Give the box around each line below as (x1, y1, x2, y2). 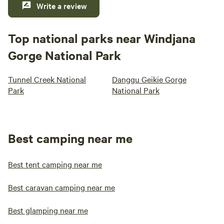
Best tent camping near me (8, 158, 102, 169)
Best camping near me (8, 130, 132, 146)
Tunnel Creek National (8, 73, 86, 84)
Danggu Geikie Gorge (112, 73, 186, 84)
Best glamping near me (8, 204, 88, 215)
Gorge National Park (8, 47, 121, 63)
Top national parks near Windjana (8, 30, 195, 46)
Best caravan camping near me (8, 181, 115, 192)
